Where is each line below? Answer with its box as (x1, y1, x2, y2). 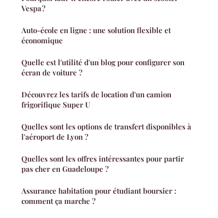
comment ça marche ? (21, 196, 95, 206)
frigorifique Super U (21, 99, 90, 109)
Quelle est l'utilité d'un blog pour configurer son (21, 57, 184, 67)
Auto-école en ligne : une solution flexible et (21, 25, 171, 35)
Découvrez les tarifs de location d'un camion (21, 89, 171, 99)
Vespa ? (21, 3, 45, 13)
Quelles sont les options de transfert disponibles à (21, 121, 191, 131)
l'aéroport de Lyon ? (21, 131, 88, 142)
